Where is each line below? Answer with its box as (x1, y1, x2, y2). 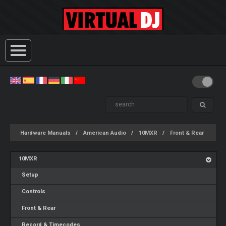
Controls (19, 188, 46, 195)
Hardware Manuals (20, 130, 71, 136)
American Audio (83, 130, 126, 136)
